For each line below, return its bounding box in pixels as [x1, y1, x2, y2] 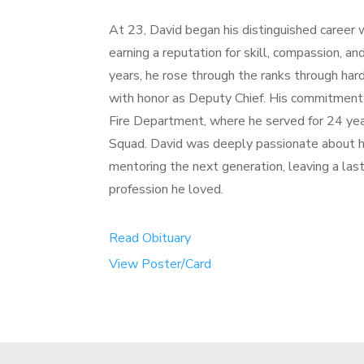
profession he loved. [109, 180, 224, 199]
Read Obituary [109, 228, 192, 247]
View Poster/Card [109, 254, 212, 273]
